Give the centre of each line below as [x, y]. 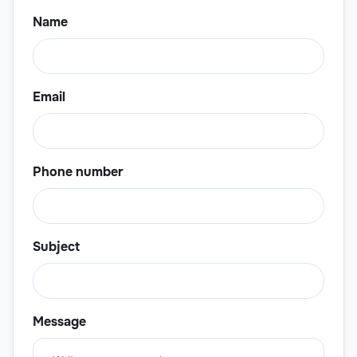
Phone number [78, 172]
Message [59, 322]
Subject [56, 247]
